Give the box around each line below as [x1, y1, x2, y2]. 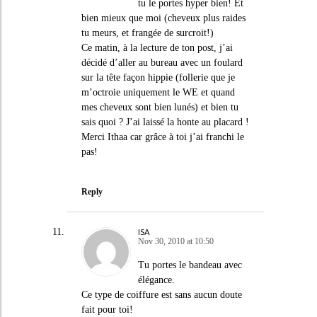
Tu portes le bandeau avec [137, 259, 242, 270]
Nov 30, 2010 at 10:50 [137, 236, 214, 246]
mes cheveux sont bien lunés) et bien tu [81, 102, 238, 113]
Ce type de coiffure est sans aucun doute [81, 289, 242, 300]
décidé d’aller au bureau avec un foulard [81, 57, 243, 68]
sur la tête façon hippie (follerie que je [81, 72, 235, 83]
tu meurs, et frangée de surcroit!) [81, 28, 214, 38]
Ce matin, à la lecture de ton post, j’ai [81, 42, 233, 53]
